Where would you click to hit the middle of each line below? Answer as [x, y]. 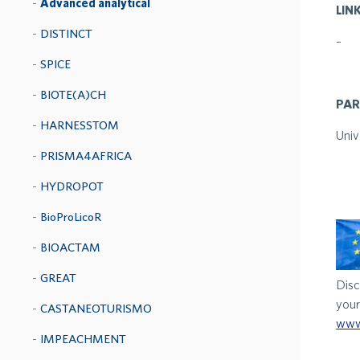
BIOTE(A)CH [73, 94]
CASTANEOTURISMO [96, 308]
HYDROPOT [72, 186]
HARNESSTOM [80, 125]
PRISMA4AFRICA [86, 155]
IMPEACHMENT [83, 339]
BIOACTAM [70, 247]
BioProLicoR [71, 217]
